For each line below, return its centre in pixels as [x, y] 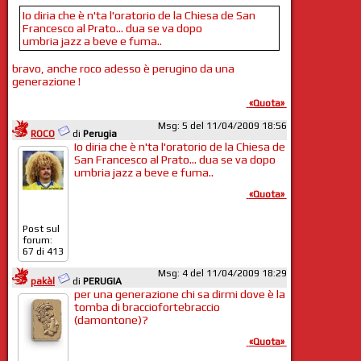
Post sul [41, 229]
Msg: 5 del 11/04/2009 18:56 [222, 126]
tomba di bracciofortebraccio [147, 307]
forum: [37, 241]
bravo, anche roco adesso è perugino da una [123, 69]
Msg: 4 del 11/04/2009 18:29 [222, 273]
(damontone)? [111, 320]
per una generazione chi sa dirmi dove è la [179, 294]
